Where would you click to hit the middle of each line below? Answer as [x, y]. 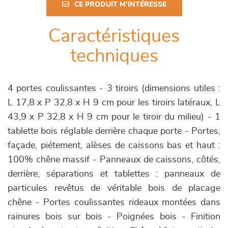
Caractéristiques [114, 36]
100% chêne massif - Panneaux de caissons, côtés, [114, 160]
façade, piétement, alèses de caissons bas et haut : [114, 146]
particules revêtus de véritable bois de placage [114, 188]
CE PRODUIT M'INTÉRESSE [120, 5]
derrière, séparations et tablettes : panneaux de [114, 174]
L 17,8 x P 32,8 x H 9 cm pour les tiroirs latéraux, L [114, 103]
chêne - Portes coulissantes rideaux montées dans [114, 203]
